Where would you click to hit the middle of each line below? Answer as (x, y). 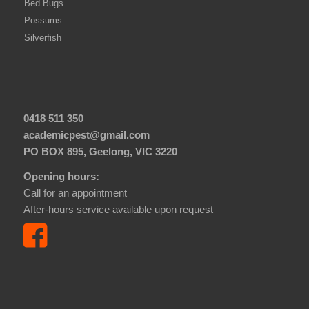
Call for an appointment (75, 193)
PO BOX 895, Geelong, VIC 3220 (100, 151)
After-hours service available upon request (118, 210)
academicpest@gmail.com (86, 134)
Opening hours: (61, 177)
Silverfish (42, 37)
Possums (43, 20)
